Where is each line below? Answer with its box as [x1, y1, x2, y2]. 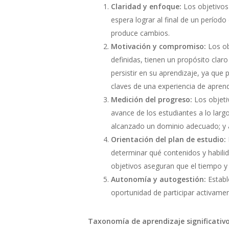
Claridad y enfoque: [111, 2, 181, 11]
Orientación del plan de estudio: [111, 134, 226, 144]
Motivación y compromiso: [111, 41, 208, 51]
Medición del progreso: [111, 95, 194, 104]
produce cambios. [111, 28, 172, 38]
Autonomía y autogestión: [111, 174, 208, 184]
